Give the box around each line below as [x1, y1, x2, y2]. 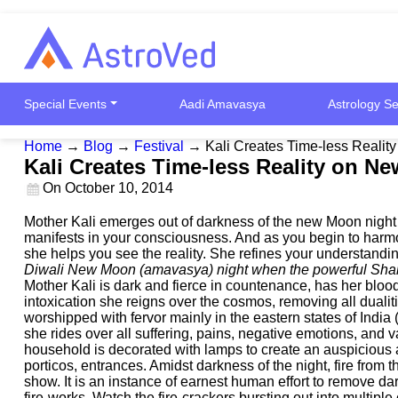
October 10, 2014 [65, 179, 173, 195]
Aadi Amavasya [179, 97, 267, 111]
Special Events [24, 97, 107, 111]
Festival [134, 139, 184, 154]
